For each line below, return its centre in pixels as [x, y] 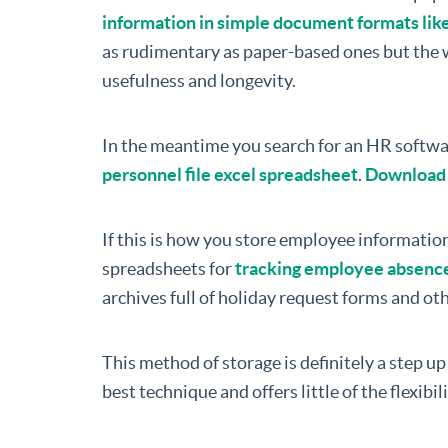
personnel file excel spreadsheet [230, 175]
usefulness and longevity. [199, 81]
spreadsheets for [168, 269]
